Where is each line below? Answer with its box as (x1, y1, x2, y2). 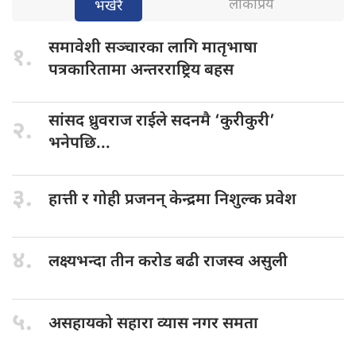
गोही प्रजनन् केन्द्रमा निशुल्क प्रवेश (93, 189, 296, 211)
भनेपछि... (48, 133, 110, 154)
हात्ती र (48, 189, 93, 211)
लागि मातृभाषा (168, 37, 257, 59)
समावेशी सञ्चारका (48, 37, 168, 59)
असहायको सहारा (48, 313, 157, 335)
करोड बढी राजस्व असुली (138, 251, 288, 273)
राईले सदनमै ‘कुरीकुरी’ (136, 110, 275, 132)
